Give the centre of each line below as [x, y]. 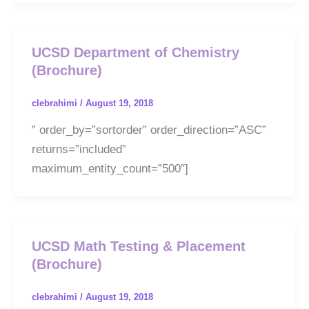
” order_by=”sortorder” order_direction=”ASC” [149, 130]
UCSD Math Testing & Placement [138, 246]
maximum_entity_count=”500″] [110, 168]
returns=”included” [79, 149]
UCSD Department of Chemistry [135, 53]
